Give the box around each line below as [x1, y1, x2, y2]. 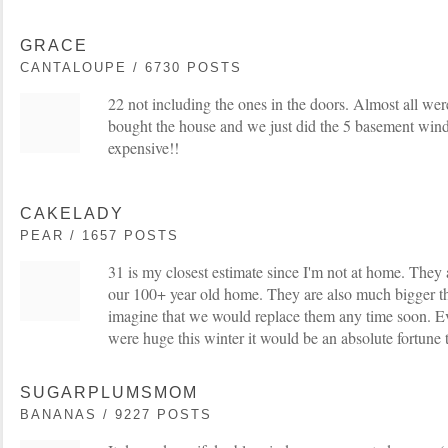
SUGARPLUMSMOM [20, 383, 198, 401]
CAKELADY [20, 204, 124, 222]
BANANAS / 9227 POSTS [20, 406, 212, 422]
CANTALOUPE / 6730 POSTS [20, 59, 242, 75]
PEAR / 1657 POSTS [20, 227, 179, 243]
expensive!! [108, 136, 179, 158]
